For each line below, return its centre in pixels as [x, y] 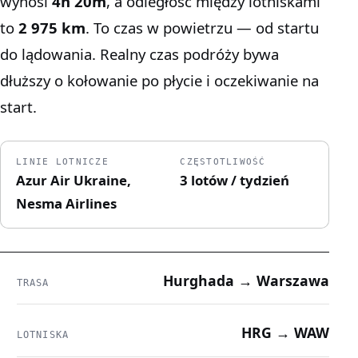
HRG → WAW [286, 333]
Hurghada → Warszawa [247, 280]
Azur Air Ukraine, [74, 180]
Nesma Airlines [67, 203]
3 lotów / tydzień [235, 180]
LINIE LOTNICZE [62, 161]
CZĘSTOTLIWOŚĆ [223, 161]
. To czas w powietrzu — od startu [202, 28]
